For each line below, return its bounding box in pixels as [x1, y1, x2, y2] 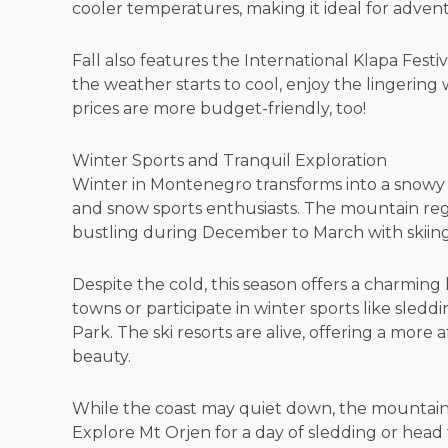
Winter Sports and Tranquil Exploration [72, 151, 387, 170]
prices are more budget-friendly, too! [72, 99, 366, 118]
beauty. [72, 347, 131, 366]
